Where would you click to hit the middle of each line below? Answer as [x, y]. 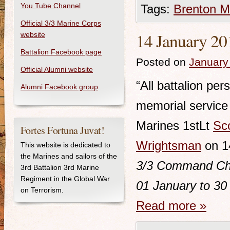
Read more [168, 206]
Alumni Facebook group [59, 87]
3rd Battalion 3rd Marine [60, 167]
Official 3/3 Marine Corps [61, 23]
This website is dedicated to [65, 145]
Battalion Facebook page [61, 52]
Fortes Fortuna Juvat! [63, 130]
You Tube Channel [51, 6]
